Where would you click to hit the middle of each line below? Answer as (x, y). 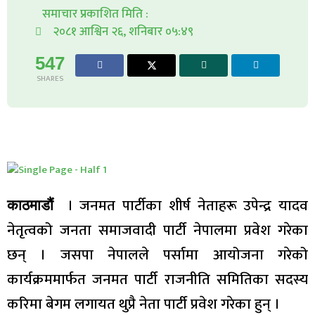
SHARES (50, 78)
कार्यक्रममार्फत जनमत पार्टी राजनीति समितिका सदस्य (157, 280)
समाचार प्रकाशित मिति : (95, 14)
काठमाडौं (30, 205)
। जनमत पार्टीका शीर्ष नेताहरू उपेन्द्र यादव (181, 206)
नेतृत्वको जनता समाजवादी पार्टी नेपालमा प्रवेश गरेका (157, 231)
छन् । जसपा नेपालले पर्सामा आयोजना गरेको (157, 255)
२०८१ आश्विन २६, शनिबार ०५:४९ (123, 31)
